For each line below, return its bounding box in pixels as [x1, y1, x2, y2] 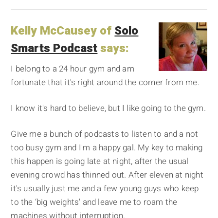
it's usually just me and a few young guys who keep [11, 182, 199, 195]
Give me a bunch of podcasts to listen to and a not [11, 127, 199, 140]
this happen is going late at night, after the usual [11, 155, 189, 167]
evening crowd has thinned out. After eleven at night [11, 168, 203, 181]
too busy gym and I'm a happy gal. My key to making [11, 141, 203, 154]
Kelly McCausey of [11, 22, 115, 39]
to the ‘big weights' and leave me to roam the [11, 196, 178, 208]
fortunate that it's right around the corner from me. [11, 76, 200, 89]
